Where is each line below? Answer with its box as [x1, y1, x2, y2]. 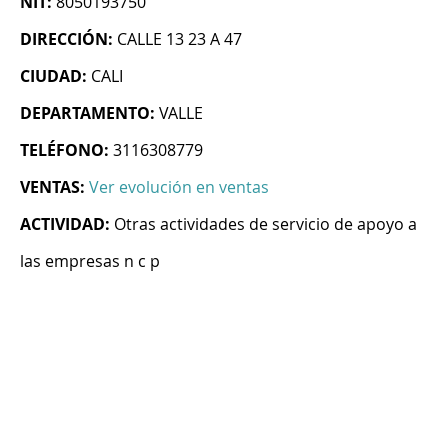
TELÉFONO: [20, 139, 109, 162]
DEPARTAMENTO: [20, 102, 155, 125]
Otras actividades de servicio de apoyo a [114, 213, 417, 236]
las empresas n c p [20, 250, 160, 273]
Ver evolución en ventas [89, 176, 269, 199]
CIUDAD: [20, 65, 87, 88]
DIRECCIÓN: [20, 28, 113, 51]
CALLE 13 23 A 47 [117, 28, 242, 51]
